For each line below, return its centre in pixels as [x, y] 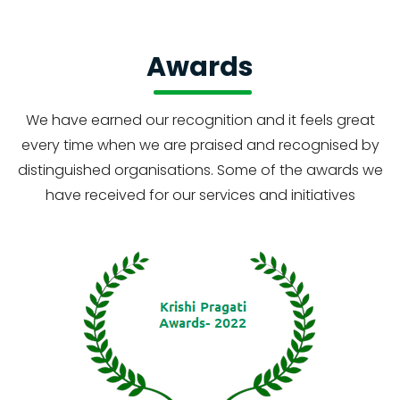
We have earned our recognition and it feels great [200, 121]
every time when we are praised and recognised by [200, 146]
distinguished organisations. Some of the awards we [200, 171]
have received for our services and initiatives [200, 196]
